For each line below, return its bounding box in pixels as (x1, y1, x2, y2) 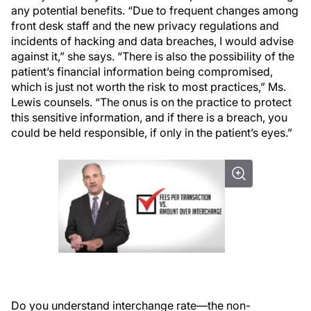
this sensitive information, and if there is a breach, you (11, 110, 287, 124)
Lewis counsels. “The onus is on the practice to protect (11, 95, 292, 109)
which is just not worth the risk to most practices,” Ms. (11, 80, 286, 94)
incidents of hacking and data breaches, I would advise (11, 34, 294, 48)
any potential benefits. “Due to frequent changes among (11, 3, 299, 17)
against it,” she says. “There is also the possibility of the (11, 49, 294, 63)
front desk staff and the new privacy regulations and (11, 19, 279, 33)
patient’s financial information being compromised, (11, 65, 273, 78)
